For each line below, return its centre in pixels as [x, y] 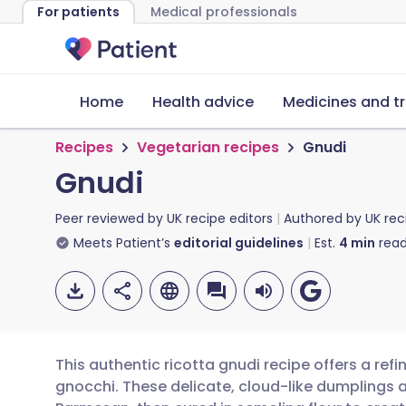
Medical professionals [224, 12]
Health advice [203, 102]
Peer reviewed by [111, 218]
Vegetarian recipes [208, 147]
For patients [78, 12]
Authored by [324, 218]
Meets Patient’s [122, 243]
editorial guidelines [239, 243]
